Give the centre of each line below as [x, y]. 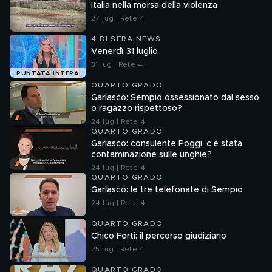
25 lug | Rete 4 [118, 249]
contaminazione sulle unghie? [151, 155]
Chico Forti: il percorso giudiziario [159, 236]
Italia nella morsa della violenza [154, 5]
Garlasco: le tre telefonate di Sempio [167, 190]
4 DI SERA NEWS [126, 39]
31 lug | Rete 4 [117, 64]
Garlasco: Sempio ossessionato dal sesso [175, 98]
